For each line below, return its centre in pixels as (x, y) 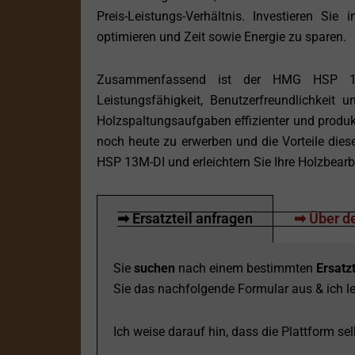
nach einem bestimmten (246, 269)
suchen (155, 269)
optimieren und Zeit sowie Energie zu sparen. (221, 37)
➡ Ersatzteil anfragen (185, 219)
